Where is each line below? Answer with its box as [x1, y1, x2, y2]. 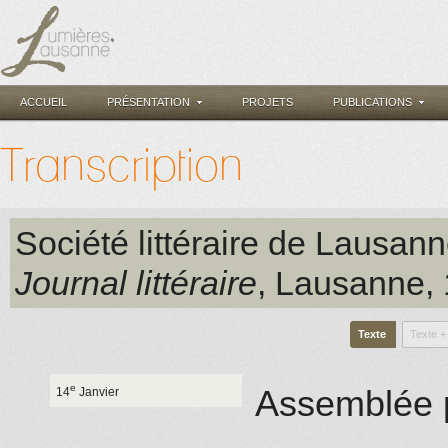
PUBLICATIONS [333, 96, 412, 108]
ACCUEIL [20, 96, 67, 108]
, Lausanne [257, 264, 425, 302]
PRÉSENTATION [107, 96, 190, 108]
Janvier [76, 385, 120, 400]
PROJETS [242, 96, 293, 108]
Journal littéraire [15, 264, 257, 302]
